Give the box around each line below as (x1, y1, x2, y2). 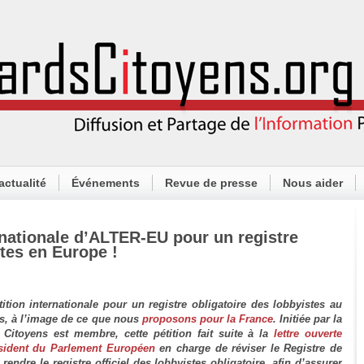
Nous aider (283, 176, 343, 189)
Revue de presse (165, 176, 258, 189)
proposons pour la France (141, 313, 273, 326)
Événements (71, 176, 140, 189)
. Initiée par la (272, 313, 342, 326)
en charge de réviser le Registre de (154, 342, 343, 355)
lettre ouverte (274, 327, 343, 340)
